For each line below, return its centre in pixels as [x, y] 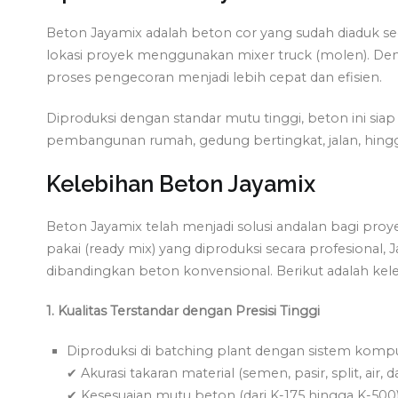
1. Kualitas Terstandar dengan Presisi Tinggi [183, 310]
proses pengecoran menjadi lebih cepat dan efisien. [214, 78]
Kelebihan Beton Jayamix [181, 183]
